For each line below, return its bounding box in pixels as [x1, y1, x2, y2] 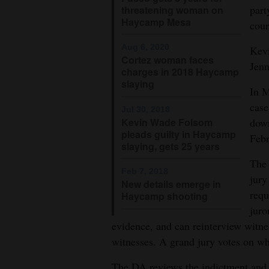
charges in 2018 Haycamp [121, 65, 239, 79]
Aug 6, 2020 [121, 42, 169, 52]
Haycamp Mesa [121, 14, 191, 29]
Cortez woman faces [121, 53, 214, 67]
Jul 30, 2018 [121, 104, 170, 114]
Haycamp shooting [121, 189, 208, 204]
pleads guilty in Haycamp [121, 127, 236, 141]
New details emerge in [121, 177, 221, 192]
